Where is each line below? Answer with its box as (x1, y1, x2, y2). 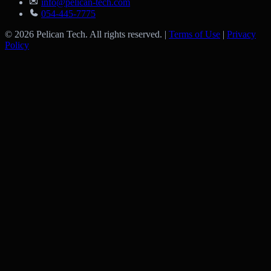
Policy (5, 40, 29, 51)
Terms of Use (169, 29, 220, 40)
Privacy (227, 29, 256, 40)
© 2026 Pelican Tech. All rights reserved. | (5, 29, 169, 40)
